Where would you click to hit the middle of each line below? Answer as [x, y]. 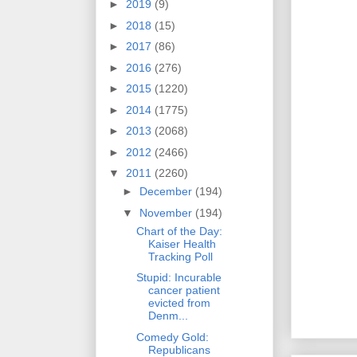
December [167, 192]
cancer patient [184, 290]
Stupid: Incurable [178, 278]
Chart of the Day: [179, 231]
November [167, 212]
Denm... [168, 316]
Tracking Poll [180, 256]
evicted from [179, 303]
